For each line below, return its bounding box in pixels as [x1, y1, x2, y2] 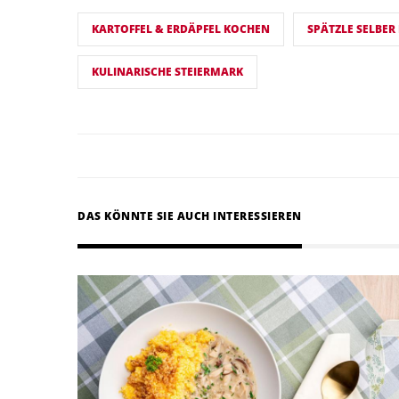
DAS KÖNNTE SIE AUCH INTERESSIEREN [77, 208, 302, 224]
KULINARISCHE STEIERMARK [92, 64, 243, 80]
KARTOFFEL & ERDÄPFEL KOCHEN [92, 21, 270, 37]
